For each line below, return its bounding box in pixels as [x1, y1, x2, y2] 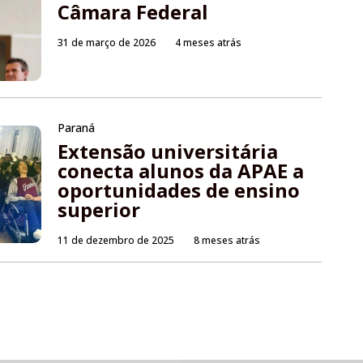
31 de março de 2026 [58, 36, 156, 50]
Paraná [58, 120, 96, 136]
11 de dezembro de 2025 [58, 233, 175, 248]
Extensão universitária [58, 138, 279, 165]
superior [58, 196, 141, 224]
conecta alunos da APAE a [58, 157, 305, 185]
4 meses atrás [175, 36, 242, 50]
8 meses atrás [194, 233, 261, 248]
